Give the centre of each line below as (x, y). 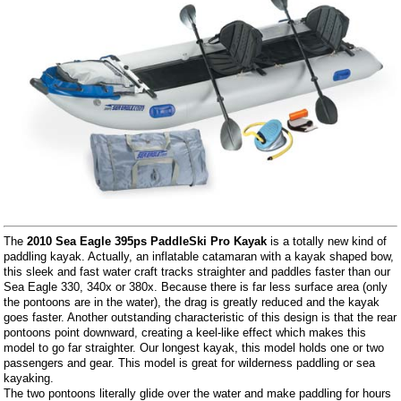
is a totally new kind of (327, 241)
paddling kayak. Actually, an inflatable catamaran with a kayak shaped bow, (199, 256)
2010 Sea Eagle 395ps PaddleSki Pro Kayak (147, 241)
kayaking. (29, 378)
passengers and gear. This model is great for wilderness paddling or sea (190, 363)
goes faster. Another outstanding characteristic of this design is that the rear (200, 317)
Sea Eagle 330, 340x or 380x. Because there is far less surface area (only (196, 286)
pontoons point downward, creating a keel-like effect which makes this (185, 332)
